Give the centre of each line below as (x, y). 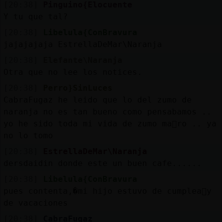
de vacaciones (35, 203)
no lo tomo (28, 135)
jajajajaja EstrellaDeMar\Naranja (83, 44)
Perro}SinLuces (78, 88)
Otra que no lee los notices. (73, 72)
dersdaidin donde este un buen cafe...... (102, 163)
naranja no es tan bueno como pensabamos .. (107, 111)
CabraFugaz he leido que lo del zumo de (97, 100)
